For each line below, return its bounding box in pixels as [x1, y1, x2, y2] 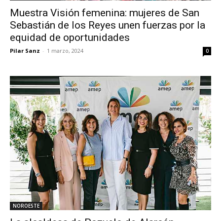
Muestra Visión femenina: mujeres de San [10, 6, 199, 19]
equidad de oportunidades [10, 31, 130, 43]
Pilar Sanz [10, 46, 40, 54]
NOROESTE [13, 202, 39, 209]
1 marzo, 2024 [47, 46, 83, 54]
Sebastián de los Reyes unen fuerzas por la [10, 19, 205, 31]
